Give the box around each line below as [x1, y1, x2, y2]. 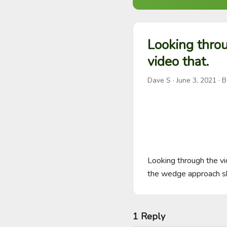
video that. [147, 53, 209, 70]
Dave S [147, 75, 171, 85]
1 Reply [133, 210, 165, 222]
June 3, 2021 [176, 75, 216, 85]
